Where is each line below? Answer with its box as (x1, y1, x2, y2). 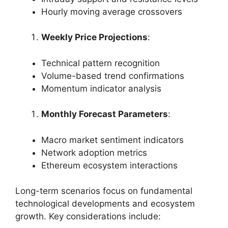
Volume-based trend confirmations (41, 70, 184, 81)
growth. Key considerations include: (15, 211, 161, 222)
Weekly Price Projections (41, 32, 148, 43)
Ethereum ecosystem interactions (41, 160, 178, 170)
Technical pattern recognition (41, 58, 160, 68)
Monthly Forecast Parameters (41, 109, 168, 120)
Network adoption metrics (41, 147, 147, 158)
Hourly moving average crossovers (41, 6, 182, 17)
